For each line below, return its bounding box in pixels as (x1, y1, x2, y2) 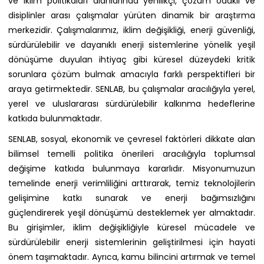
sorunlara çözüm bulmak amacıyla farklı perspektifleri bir (8, 68, 255, 81)
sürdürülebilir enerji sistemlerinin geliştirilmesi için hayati (8, 236, 255, 249)
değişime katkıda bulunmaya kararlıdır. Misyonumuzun (8, 163, 255, 175)
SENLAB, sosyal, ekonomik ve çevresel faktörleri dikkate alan (8, 133, 255, 146)
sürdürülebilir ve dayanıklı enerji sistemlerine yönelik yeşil (8, 39, 255, 51)
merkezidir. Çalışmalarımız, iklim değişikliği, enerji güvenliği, (8, 24, 255, 37)
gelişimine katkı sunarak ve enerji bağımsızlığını (8, 192, 255, 204)
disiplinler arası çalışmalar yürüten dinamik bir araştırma (8, 9, 255, 22)
